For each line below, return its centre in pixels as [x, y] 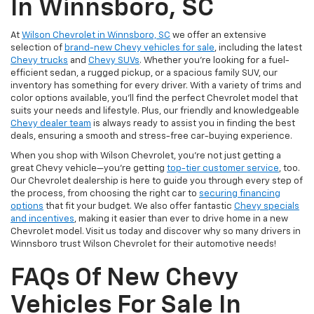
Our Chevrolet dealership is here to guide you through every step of [157, 181]
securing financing [240, 193]
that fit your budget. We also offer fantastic [139, 206]
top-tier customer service [223, 168]
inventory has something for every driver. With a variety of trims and [156, 86]
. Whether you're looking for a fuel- [214, 60]
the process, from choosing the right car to [105, 193]
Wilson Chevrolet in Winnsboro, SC [96, 35]
